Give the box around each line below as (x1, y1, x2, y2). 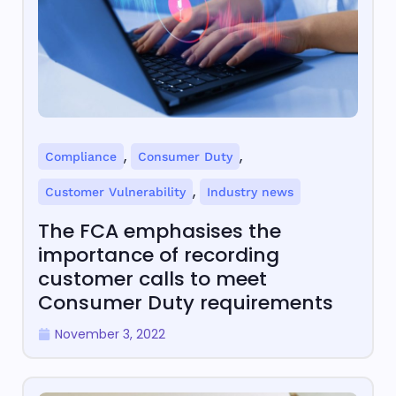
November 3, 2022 (55, 325, 165, 344)
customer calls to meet (38, 265, 267, 293)
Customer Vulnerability (45, 185, 186, 200)
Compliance (45, 149, 117, 164)
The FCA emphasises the (38, 217, 281, 246)
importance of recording (38, 241, 279, 270)
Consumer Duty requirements (38, 289, 333, 317)
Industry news (207, 185, 293, 200)
